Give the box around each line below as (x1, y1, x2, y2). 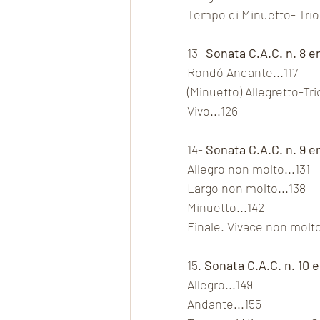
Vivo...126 (187, 103, 238, 119)
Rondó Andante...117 (187, 64, 298, 81)
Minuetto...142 (187, 199, 264, 216)
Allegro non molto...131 (187, 161, 310, 177)
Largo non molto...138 (187, 180, 306, 196)
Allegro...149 (187, 276, 253, 293)
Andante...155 (187, 296, 261, 312)
